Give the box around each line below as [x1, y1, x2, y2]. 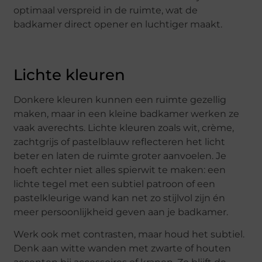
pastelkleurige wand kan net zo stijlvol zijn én [13, 192, 226, 204]
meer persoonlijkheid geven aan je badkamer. [13, 206, 229, 218]
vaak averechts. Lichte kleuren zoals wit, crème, [13, 122, 235, 133]
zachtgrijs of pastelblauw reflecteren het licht [13, 136, 226, 147]
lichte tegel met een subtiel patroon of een [13, 178, 216, 189]
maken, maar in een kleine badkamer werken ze [13, 108, 240, 119]
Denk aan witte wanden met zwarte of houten [13, 243, 232, 254]
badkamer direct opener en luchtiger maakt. [13, 19, 223, 30]
